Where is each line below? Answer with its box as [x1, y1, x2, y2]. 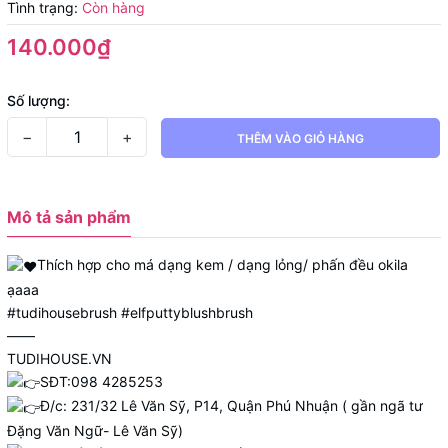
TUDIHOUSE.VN [7, 349, 112, 367]
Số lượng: [7, 92, 70, 109]
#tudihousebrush [7, 303, 117, 321]
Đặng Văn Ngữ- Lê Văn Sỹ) [7, 422, 183, 440]
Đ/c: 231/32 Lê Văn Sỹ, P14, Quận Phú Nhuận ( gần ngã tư [40, 397, 423, 415]
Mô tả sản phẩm [7, 207, 131, 227]
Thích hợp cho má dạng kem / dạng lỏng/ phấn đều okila [37, 256, 408, 273]
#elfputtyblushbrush [121, 303, 253, 321]
